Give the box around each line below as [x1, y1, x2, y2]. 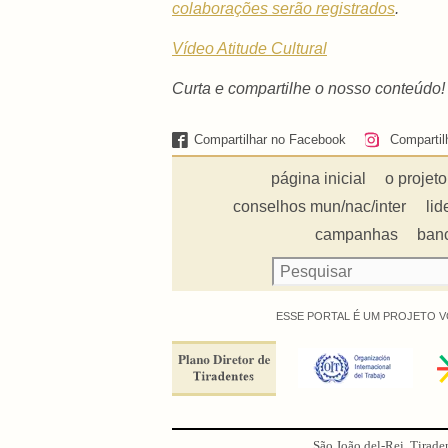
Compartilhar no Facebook [194, 132, 347, 148]
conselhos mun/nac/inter [233, 198, 407, 216]
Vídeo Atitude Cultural [172, 40, 327, 58]
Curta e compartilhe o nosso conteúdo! [172, 80, 445, 98]
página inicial [271, 170, 367, 188]
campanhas [315, 226, 399, 244]
